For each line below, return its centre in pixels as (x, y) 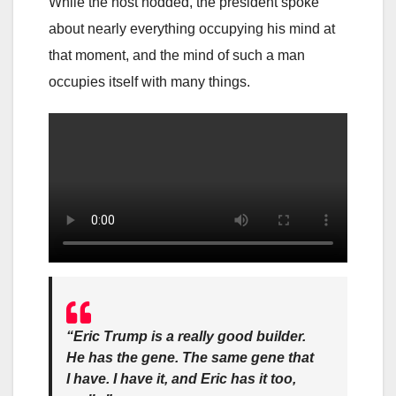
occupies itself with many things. (149, 81)
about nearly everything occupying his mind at (192, 28)
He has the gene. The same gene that (190, 357)
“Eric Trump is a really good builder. (186, 336)
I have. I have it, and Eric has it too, (181, 378)
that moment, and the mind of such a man (177, 55)
